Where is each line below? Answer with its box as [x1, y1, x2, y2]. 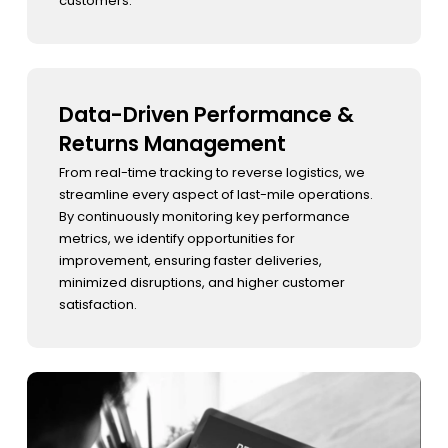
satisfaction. [58, 295, 137, 314]
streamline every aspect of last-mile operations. [58, 185, 373, 204]
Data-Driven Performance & [58, 100, 74, 129]
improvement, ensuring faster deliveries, [58, 251, 322, 270]
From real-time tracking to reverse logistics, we [58, 163, 365, 182]
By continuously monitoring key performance [58, 207, 350, 226]
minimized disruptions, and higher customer [58, 273, 345, 292]
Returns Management [58, 129, 286, 158]
